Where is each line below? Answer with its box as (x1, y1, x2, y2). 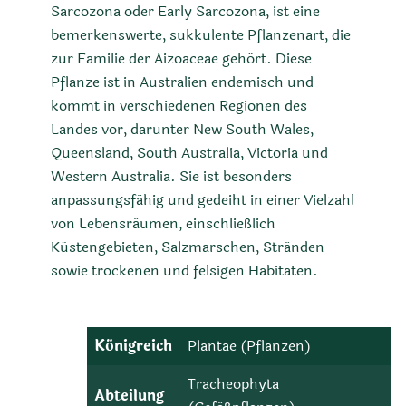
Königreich (94, 333, 173, 357)
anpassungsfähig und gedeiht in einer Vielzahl (51, 188, 354, 212)
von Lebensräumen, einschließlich (51, 212, 275, 236)
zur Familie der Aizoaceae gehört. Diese (51, 47, 312, 71)
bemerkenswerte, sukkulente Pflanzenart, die (51, 24, 351, 47)
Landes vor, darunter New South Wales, (51, 118, 314, 141)
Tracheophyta (188, 372, 280, 395)
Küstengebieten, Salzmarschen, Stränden (51, 236, 324, 259)
